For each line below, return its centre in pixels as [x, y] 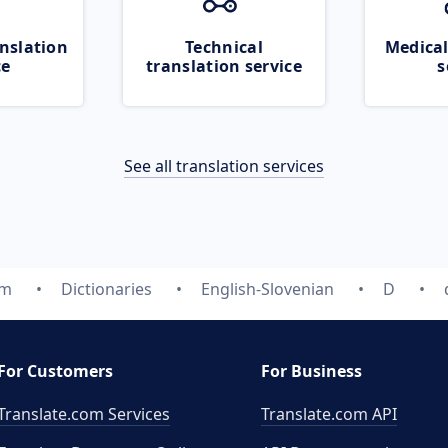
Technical [224, 47]
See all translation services [224, 166]
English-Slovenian [267, 289]
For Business [311, 371]
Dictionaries [106, 289]
